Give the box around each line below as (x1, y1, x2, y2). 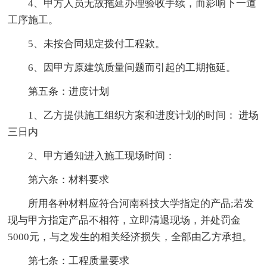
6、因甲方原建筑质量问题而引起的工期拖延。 (28, 62, 237, 74)
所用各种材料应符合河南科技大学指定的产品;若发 (28, 198, 254, 210)
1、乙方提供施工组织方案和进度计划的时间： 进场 (28, 110, 259, 122)
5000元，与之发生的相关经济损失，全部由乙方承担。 (8, 231, 253, 243)
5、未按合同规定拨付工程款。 (28, 38, 166, 50)
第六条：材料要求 (28, 174, 110, 186)
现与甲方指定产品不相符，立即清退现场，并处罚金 (8, 215, 241, 226)
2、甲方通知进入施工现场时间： (28, 150, 176, 162)
